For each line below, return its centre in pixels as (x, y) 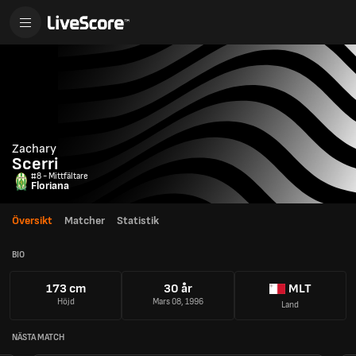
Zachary (34, 149)
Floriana (50, 186)
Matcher (85, 221)
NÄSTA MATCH (38, 337)
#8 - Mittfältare (60, 176)
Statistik (138, 221)
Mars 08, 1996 (178, 302)
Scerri (35, 164)
